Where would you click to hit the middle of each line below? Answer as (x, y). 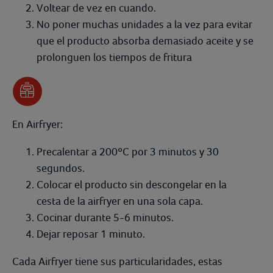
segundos (59, 168)
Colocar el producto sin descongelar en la (132, 184)
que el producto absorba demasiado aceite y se (145, 41)
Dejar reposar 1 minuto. (91, 234)
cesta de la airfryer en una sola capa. (120, 201)
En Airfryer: (37, 124)
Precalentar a (68, 151)
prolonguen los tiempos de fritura (114, 57)
